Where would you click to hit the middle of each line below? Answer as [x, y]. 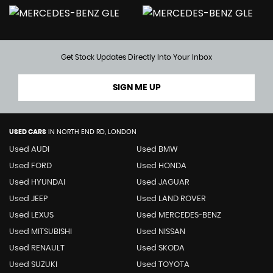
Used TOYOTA [163, 264]
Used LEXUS [31, 215]
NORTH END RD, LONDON [96, 132]
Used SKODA [160, 248]
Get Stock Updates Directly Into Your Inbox [136, 57]
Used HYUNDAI [37, 182]
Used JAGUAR [163, 182]
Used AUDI [29, 149]
